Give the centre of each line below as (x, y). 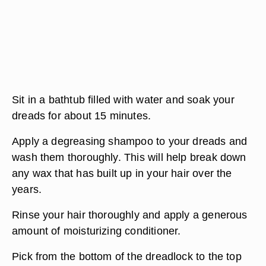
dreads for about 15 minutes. (82, 115)
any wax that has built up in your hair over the (122, 173)
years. (27, 189)
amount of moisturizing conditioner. (96, 231)
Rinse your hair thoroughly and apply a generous (130, 215)
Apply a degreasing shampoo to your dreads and (130, 141)
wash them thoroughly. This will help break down (129, 157)
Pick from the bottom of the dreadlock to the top (127, 256)
